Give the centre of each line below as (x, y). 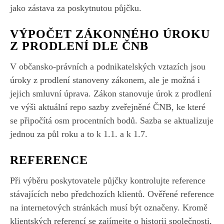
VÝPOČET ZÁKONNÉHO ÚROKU (110, 34)
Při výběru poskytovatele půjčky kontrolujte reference (108, 180)
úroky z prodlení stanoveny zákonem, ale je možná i (105, 80)
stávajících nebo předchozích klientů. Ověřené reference (112, 194)
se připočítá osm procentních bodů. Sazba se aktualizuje (112, 120)
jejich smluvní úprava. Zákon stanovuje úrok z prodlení (111, 93)
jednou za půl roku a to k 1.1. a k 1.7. (79, 134)
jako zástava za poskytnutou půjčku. (76, 8)
